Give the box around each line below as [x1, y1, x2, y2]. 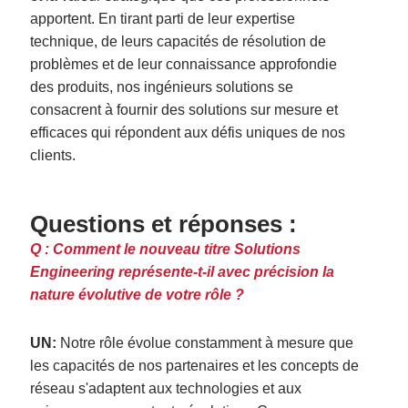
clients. [30, 147, 76, 163]
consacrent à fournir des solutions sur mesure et [30, 101, 339, 117]
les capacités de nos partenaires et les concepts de [30, 357, 360, 373]
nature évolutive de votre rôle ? [30, 286, 245, 302]
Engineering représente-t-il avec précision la [30, 263, 335, 280]
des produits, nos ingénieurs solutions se [30, 78, 294, 95]
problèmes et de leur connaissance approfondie [30, 56, 338, 72]
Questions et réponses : [30, 209, 298, 238]
